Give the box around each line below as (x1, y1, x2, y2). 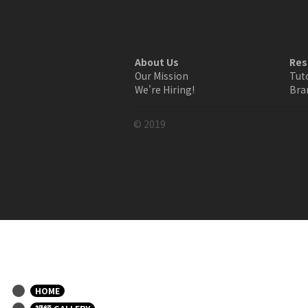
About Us (134, 55, 179, 69)
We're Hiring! (134, 82, 195, 96)
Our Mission (134, 69, 188, 82)
